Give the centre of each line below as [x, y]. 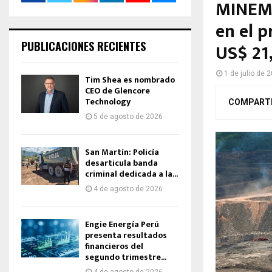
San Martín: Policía [122, 152]
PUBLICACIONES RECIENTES [83, 46]
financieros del [114, 246]
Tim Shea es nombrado [130, 80]
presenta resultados [126, 235]
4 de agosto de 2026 [128, 189]
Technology [108, 102]
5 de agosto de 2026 [128, 117]
